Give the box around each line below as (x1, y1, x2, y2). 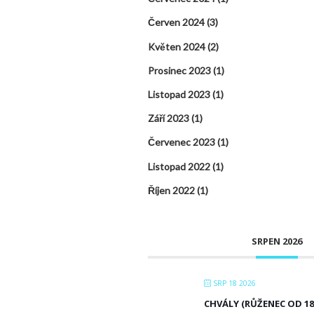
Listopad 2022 (148, 160, 210, 172)
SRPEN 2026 (252, 234, 303, 247)
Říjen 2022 (148, 184, 195, 196)
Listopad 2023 (148, 88, 210, 100)
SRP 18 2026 (211, 278, 256, 288)
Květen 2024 (148, 40, 205, 53)
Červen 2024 (148, 16, 205, 29)
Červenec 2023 (148, 136, 215, 149)
